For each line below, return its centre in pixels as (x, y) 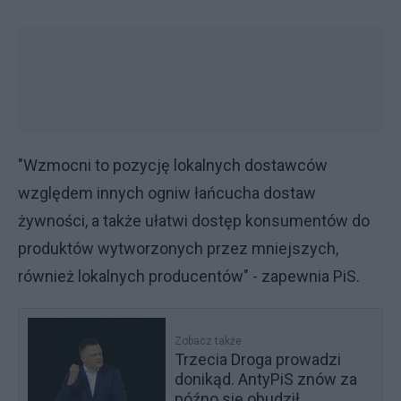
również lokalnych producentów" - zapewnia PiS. (189, 276)
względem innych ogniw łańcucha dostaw (167, 193)
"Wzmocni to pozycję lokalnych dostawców (173, 165)
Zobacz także (209, 341)
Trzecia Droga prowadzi (258, 359)
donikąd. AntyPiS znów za (266, 379)
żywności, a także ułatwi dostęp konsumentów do (194, 221)
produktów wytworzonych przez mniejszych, (178, 248)
